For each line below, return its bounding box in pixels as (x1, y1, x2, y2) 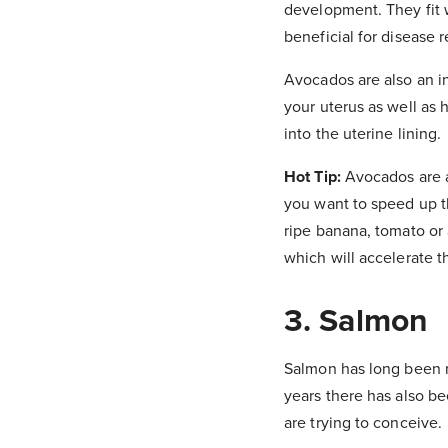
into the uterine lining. (284, 123, 442, 144)
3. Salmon (284, 301, 428, 340)
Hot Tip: (284, 166, 345, 187)
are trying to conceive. (284, 412, 442, 433)
